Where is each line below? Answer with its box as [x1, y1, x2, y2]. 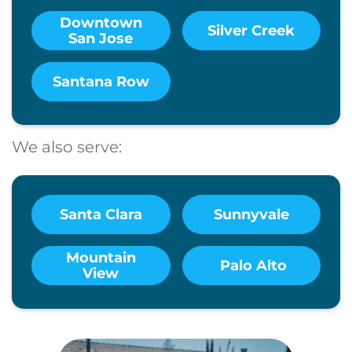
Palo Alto [215, 257, 287, 275]
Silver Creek [207, 22, 295, 40]
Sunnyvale [213, 206, 289, 224]
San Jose [68, 30, 134, 48]
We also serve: [12, 137, 122, 157]
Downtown [59, 14, 142, 32]
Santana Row [52, 73, 149, 91]
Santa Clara [59, 206, 142, 224]
